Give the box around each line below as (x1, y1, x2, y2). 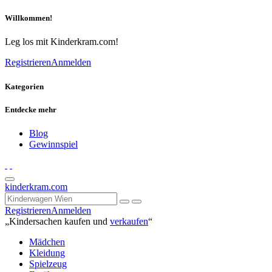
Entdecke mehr (5, 104, 56, 114)
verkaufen (110, 216, 148, 226)
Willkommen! (5, 13, 52, 23)
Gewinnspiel (29, 138, 78, 149)
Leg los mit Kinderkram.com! (5, 36, 118, 47)
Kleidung (29, 247, 65, 258)
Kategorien (5, 81, 44, 91)
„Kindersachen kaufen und (5, 216, 110, 226)
